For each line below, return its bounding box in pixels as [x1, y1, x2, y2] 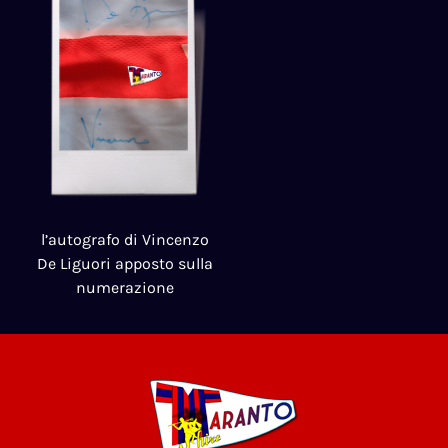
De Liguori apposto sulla [37, 254, 214, 274]
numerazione [76, 278, 175, 298]
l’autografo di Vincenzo [41, 230, 210, 250]
